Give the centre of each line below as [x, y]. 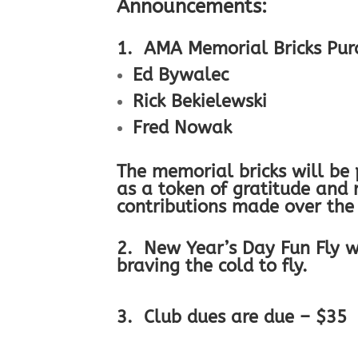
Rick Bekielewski [200, 102]
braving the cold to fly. [213, 267]
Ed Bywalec [181, 76]
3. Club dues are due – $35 [232, 318]
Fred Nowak [183, 128]
